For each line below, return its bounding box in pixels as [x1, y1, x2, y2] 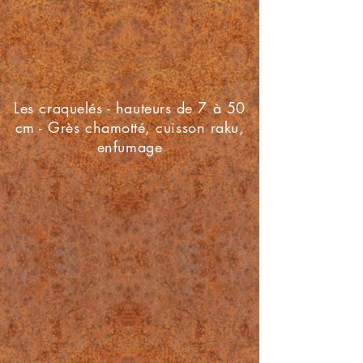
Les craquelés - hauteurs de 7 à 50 [14, 98, 246, 117]
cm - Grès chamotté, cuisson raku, [15, 117, 245, 137]
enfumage [96, 137, 163, 156]
